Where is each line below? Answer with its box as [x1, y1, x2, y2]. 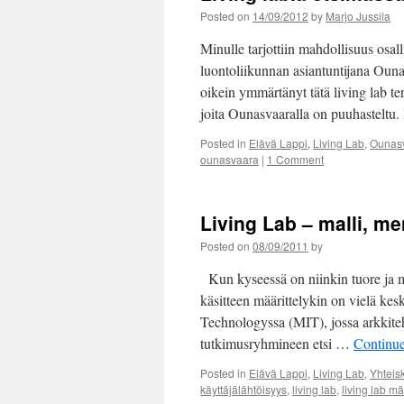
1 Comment [267, 151, 324, 167]
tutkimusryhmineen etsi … [200, 334, 353, 353]
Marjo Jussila [326, 8, 390, 23]
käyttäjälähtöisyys [200, 381, 287, 397]
